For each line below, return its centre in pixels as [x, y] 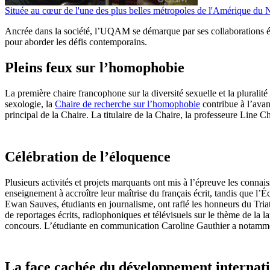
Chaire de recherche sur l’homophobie [127, 104]
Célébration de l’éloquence [88, 156]
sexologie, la [30, 104]
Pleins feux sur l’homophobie [95, 67]
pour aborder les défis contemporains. [76, 42]
